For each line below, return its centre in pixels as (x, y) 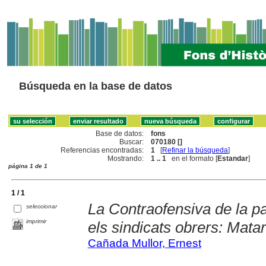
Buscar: (132, 142)
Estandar (233, 158)
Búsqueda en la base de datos (96, 86)
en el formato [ (192, 158)
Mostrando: (126, 158)
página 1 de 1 (28, 166)
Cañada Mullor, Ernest (144, 243)
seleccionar (42, 206)
